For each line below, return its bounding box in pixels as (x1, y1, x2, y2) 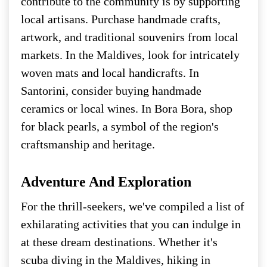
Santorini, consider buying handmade (21, 83, 201, 97)
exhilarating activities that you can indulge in (21, 217, 241, 231)
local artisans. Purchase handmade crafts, (21, 12, 221, 26)
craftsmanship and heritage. (21, 137, 155, 151)
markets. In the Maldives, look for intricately (21, 48, 240, 61)
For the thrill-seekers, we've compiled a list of (21, 199, 244, 213)
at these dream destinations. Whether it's (21, 235, 218, 249)
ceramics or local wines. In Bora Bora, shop (21, 101, 232, 115)
